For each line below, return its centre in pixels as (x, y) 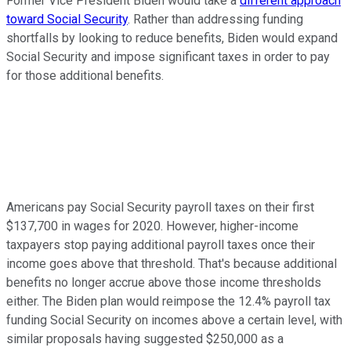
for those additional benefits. (85, 76)
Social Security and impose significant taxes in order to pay (168, 57)
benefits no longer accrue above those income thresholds (164, 283)
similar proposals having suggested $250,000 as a (145, 339)
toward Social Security (67, 20)
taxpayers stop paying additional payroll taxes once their (161, 245)
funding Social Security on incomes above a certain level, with (174, 320)
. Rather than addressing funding (215, 20)
